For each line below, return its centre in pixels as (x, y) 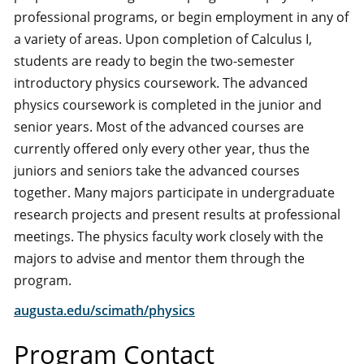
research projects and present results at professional (177, 214)
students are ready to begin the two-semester (154, 61)
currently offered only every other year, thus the (162, 149)
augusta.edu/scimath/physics (104, 310)
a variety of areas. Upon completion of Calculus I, (163, 39)
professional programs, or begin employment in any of (181, 17)
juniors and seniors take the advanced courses (157, 171)
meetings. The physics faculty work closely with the (169, 236)
